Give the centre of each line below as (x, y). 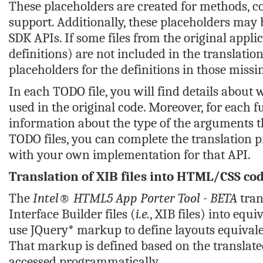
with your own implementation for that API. (130, 155)
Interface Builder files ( (72, 214)
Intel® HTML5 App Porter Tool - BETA (135, 198)
